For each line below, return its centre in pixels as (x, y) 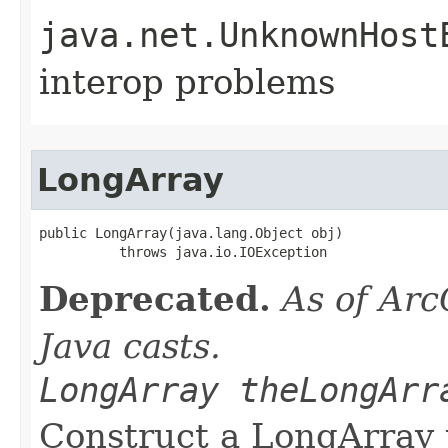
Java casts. (130, 345)
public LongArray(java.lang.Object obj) (191, 232)
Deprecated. (155, 298)
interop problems (187, 81)
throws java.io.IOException (183, 251)
